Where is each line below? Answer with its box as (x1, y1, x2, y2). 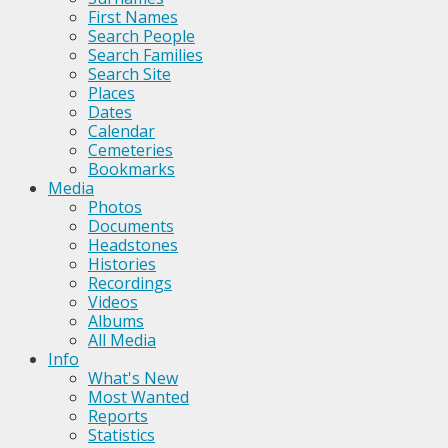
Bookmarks (88, 158, 175, 180)
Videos (88, 291, 138, 313)
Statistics (88, 424, 155, 446)
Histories (88, 253, 156, 275)
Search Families (88, 44, 203, 66)
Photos (88, 196, 142, 218)
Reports (88, 405, 148, 427)
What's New (88, 367, 178, 389)
